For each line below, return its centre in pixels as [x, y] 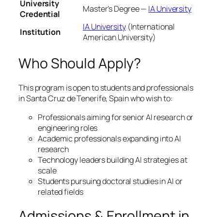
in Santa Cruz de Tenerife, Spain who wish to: [96, 99]
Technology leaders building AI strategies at [113, 160]
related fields [61, 192]
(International [150, 27]
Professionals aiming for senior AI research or [116, 117]
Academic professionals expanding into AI [109, 138]
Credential [40, 14]
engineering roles [68, 128]
